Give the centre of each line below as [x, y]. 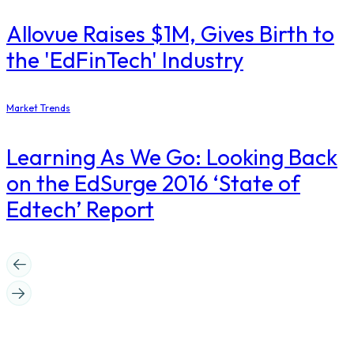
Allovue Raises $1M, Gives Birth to [170, 34]
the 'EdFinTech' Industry [125, 60]
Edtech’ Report [80, 209]
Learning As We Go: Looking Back [172, 157]
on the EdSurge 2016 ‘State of [153, 183]
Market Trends [38, 108]
